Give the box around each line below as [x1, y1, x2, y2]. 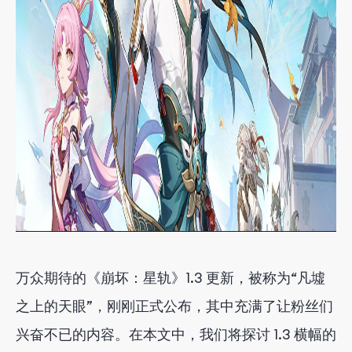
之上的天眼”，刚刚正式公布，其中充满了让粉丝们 [16, 297, 333, 315]
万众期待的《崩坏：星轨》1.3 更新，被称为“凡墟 [16, 269, 325, 287]
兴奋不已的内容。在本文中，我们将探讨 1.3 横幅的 [16, 325, 336, 343]
